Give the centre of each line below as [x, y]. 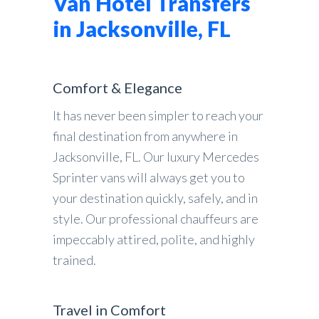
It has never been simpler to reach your [158, 115]
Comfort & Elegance [117, 88]
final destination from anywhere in [145, 136]
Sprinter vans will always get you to [149, 177]
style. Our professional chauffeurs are [156, 219]
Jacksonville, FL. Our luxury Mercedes [156, 157]
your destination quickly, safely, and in [155, 198]
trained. [74, 260]
